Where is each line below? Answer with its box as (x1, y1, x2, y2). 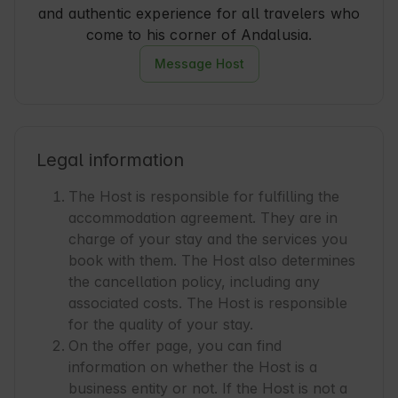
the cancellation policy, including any (68, 273, 320, 291)
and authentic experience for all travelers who (38, 4, 360, 23)
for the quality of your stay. (68, 315, 253, 334)
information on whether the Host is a (68, 358, 317, 377)
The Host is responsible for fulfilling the (68, 187, 339, 206)
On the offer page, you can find (68, 337, 282, 355)
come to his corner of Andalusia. (85, 26, 313, 44)
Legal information (36, 149, 184, 171)
